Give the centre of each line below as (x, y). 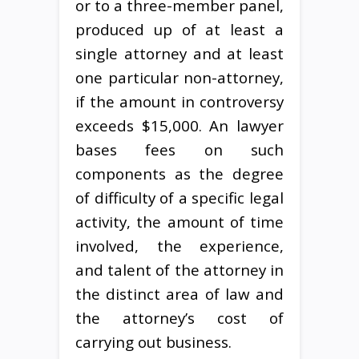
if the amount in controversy (179, 101)
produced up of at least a (179, 29)
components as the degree (179, 173)
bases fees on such (179, 149)
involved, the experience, (179, 245)
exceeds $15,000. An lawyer (179, 125)
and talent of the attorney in (179, 269)
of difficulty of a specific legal (179, 197)
